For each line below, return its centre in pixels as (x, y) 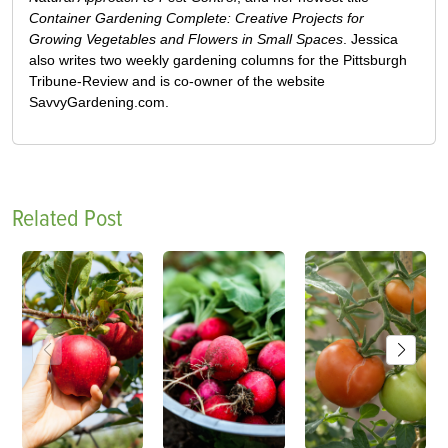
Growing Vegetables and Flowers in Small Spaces (186, 38)
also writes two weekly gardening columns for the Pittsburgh (218, 59)
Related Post (67, 218)
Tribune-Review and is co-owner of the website (177, 80)
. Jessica (370, 38)
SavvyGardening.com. (99, 101)
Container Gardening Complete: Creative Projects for (196, 17)
